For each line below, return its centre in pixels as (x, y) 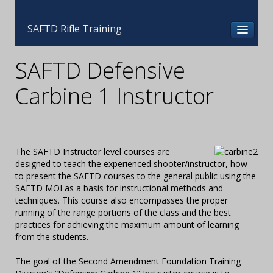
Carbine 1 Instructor (115, 96)
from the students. (52, 237)
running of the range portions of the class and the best (123, 212)
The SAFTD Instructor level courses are (93, 151)
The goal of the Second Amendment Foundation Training (128, 261)
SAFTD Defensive (100, 70)
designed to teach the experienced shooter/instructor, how (131, 164)
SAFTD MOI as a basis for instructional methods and (119, 188)
